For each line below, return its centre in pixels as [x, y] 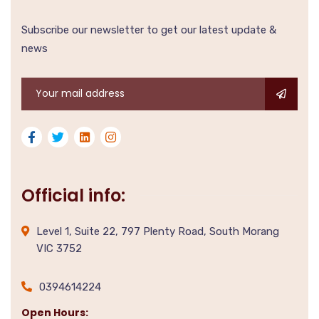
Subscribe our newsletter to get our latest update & [149, 30]
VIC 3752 [59, 248]
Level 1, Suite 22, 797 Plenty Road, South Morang [158, 231]
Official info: [73, 195]
